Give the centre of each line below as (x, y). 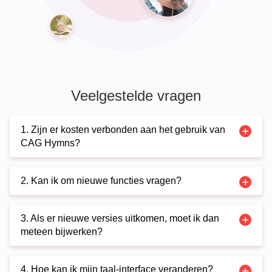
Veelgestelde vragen (136, 96)
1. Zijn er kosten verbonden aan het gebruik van (123, 130)
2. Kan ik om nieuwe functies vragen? (101, 181)
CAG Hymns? (50, 143)
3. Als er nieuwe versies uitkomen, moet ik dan (120, 219)
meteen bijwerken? (62, 232)
